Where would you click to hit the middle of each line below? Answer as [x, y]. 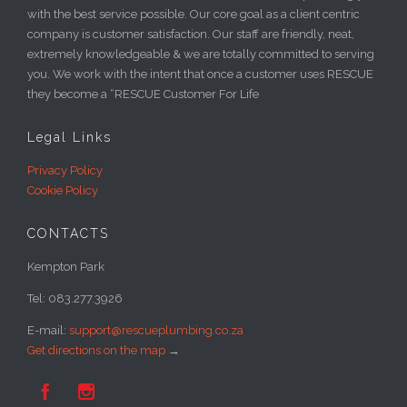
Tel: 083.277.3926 [75, 298]
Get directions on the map [96, 350]
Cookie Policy [63, 190]
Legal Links [69, 137]
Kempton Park [66, 266]
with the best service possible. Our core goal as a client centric [194, 14]
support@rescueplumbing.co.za [156, 330]
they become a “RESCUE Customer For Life [143, 94]
